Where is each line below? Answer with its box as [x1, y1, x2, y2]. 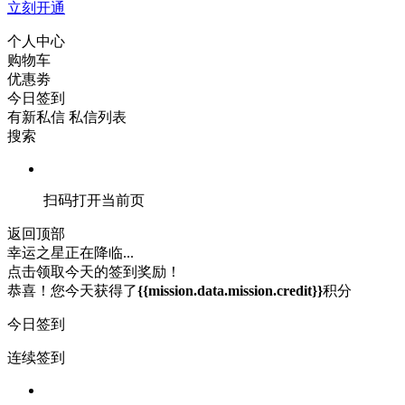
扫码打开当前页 [43, 192, 145, 208]
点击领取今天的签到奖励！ [7, 263, 181, 279]
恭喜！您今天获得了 [7, 282, 137, 298]
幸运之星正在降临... [7, 244, 134, 260]
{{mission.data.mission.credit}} [137, 282, 323, 298]
